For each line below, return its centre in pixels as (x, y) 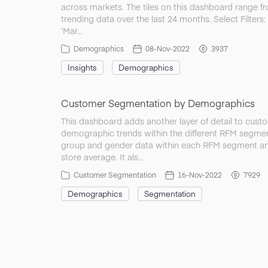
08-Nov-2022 (167, 48)
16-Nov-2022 (200, 175)
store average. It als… (102, 157)
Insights (82, 68)
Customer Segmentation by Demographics (158, 103)
